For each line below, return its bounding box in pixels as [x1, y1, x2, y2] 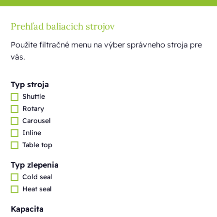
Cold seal [22, 172, 53, 181]
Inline [22, 128, 42, 137]
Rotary [22, 104, 45, 113]
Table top [22, 140, 53, 149]
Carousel [22, 116, 51, 125]
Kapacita [11, 204, 44, 214]
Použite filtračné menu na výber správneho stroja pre [11, 40, 202, 49]
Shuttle [22, 92, 46, 101]
